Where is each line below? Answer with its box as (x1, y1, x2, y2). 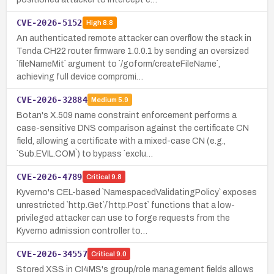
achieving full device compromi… (17, 72, 143, 81)
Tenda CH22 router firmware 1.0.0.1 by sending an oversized (17, 46, 249, 56)
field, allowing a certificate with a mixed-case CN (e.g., (17, 136, 226, 146)
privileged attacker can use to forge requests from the (17, 213, 230, 223)
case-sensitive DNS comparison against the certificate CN (17, 123, 249, 133)
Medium (91, 96, 117, 104)
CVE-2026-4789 (17, 171, 83, 182)
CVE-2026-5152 (17, 17, 83, 28)
